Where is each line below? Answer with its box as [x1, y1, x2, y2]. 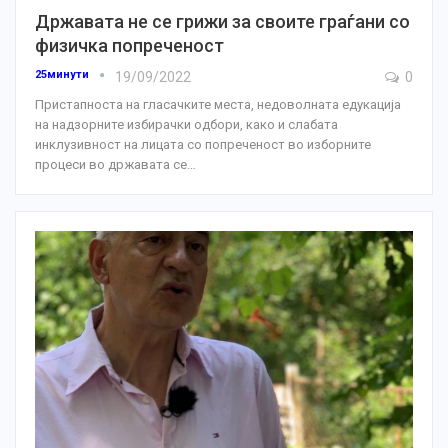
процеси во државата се [35, 157, 187, 173]
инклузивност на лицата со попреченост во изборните [35, 137, 371, 153]
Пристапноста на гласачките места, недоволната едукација [35, 97, 401, 113]
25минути [35, 68, 92, 82]
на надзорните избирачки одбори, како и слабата [35, 117, 338, 133]
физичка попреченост [35, 35, 224, 57]
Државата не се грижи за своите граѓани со [35, 11, 410, 33]
